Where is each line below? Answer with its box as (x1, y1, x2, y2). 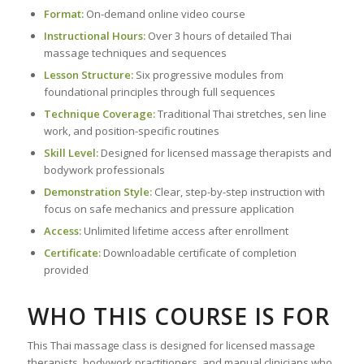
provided (43, 262, 89, 278)
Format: (43, 6, 84, 22)
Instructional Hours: (43, 28, 145, 44)
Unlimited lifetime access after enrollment (80, 223, 288, 239)
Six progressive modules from (132, 67, 284, 83)
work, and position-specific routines (43, 123, 219, 139)
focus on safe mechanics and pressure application (43, 201, 294, 217)
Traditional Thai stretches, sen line (154, 106, 327, 122)
